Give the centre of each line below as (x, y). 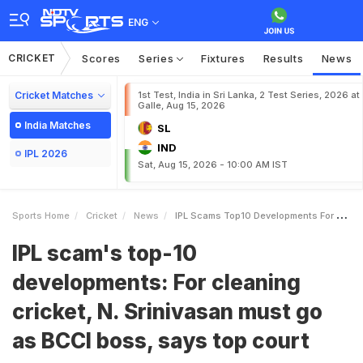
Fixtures (223, 58)
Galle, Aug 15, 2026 (181, 105)
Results (283, 58)
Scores (101, 58)
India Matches (58, 125)
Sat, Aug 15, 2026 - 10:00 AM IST (213, 164)
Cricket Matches (54, 95)
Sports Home (41, 216)
